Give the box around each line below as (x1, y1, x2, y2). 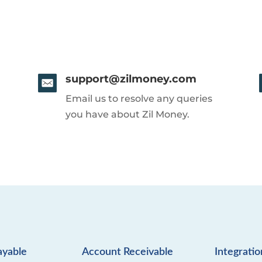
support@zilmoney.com (65, 73, 196, 86)
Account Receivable (82, 247, 174, 258)
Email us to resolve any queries (65, 93, 212, 105)
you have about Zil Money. (65, 109, 189, 120)
